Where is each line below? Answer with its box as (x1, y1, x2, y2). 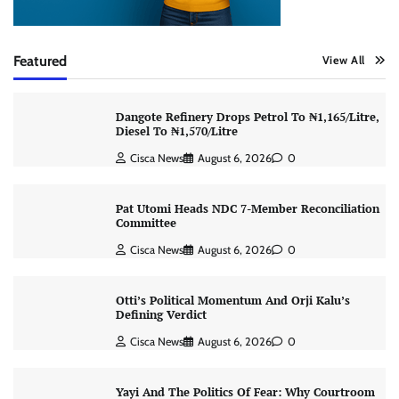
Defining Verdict (115, 307, 207, 323)
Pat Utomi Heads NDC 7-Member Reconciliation (115, 201, 379, 217)
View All (322, 53, 365, 68)
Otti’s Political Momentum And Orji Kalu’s (115, 293, 350, 309)
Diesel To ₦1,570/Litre (115, 124, 238, 140)
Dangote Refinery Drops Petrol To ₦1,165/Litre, (115, 110, 379, 126)
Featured (13, 52, 67, 70)
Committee (115, 216, 180, 232)
